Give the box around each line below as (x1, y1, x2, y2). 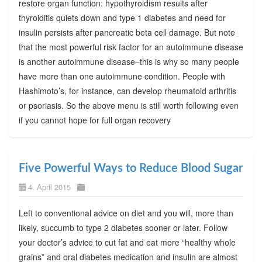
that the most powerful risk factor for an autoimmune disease (18, 41, 243, 53)
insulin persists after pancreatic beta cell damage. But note (18, 26, 235, 39)
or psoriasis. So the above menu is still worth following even (18, 99, 239, 112)
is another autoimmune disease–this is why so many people (18, 56, 239, 68)
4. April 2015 (27, 181, 71, 193)
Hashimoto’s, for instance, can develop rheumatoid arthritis (18, 85, 236, 97)
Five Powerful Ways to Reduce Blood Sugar (18, 163, 243, 175)
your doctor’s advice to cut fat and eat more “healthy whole (18, 236, 236, 249)
